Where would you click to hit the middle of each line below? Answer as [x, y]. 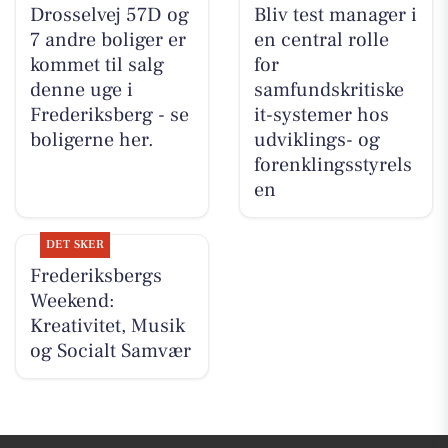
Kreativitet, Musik [107, 326]
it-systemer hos [321, 115]
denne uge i [81, 90]
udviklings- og [316, 140]
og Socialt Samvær [110, 351]
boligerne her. [91, 140]
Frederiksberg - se [109, 115]
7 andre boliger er [107, 40]
